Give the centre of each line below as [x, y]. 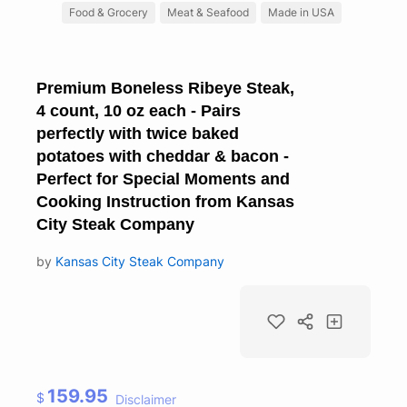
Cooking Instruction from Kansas [165, 201]
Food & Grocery [108, 12]
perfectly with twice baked [138, 133]
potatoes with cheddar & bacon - [163, 156]
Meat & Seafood [208, 12]
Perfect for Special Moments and [163, 179]
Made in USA [301, 12]
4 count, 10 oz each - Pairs [139, 110]
